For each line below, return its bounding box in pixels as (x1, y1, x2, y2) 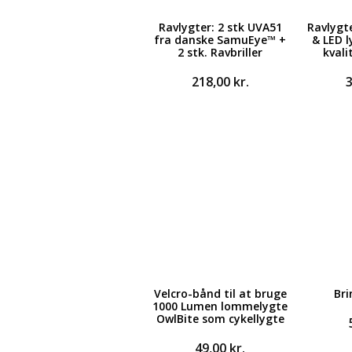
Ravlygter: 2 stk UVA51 (158, 20, 282, 35)
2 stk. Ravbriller (178, 45, 262, 60)
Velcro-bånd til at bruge (153, 286, 287, 301)
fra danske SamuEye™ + (154, 32, 286, 47)
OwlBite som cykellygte (156, 311, 284, 326)
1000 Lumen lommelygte (152, 299, 288, 313)
